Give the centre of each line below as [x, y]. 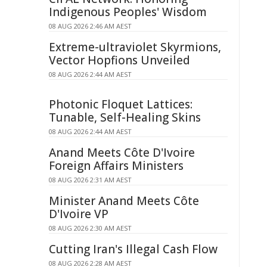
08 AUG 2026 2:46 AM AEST [90, 26]
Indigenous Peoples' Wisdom [128, 12]
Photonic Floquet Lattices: [121, 104]
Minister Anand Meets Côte [124, 201]
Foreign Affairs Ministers [116, 166]
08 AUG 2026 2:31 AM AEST [90, 180]
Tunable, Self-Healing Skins [125, 117]
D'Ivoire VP [79, 214]
